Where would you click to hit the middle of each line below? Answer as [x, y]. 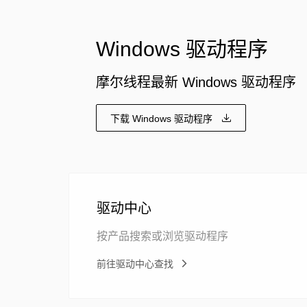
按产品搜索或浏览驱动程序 [162, 236]
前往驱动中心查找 [135, 263]
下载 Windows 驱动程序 [161, 119]
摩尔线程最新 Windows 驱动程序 [196, 82]
